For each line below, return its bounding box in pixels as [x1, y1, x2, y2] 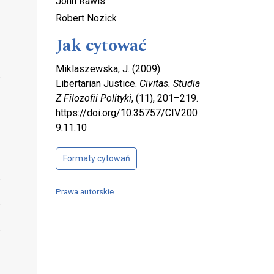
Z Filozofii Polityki [56, 92, 131, 105]
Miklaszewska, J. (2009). [56, 63, 162, 75]
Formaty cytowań [62, 154, 130, 164]
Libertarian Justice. [56, 78, 139, 90]
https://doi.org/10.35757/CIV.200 [56, 107, 198, 119]
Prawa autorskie [56, 187, 114, 197]
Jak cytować [56, 32, 147, 59]
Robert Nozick [56, 12, 117, 24]
